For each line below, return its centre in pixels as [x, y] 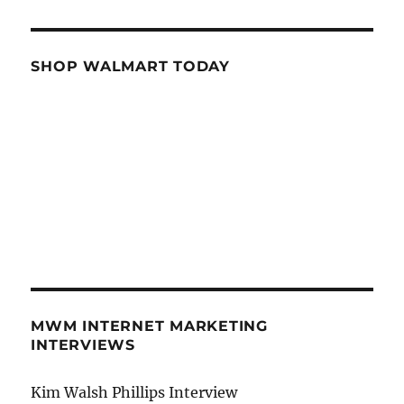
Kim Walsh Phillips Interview [134, 393]
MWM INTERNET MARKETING [149, 326]
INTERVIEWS [83, 345]
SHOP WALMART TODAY [130, 67]
